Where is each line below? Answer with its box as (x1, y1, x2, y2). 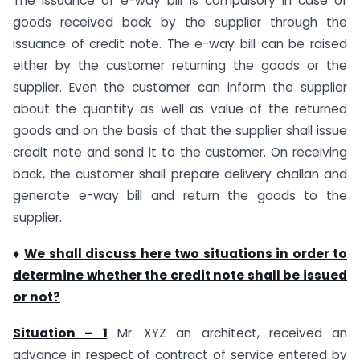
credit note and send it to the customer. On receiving (13, 143, 347, 161)
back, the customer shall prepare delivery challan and (13, 165, 347, 182)
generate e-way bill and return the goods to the (13, 186, 347, 204)
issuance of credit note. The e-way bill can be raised (13, 35, 347, 52)
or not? (13, 288, 60, 305)
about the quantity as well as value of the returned (13, 100, 347, 117)
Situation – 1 (13, 324, 108, 342)
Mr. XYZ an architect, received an (107, 324, 347, 342)
